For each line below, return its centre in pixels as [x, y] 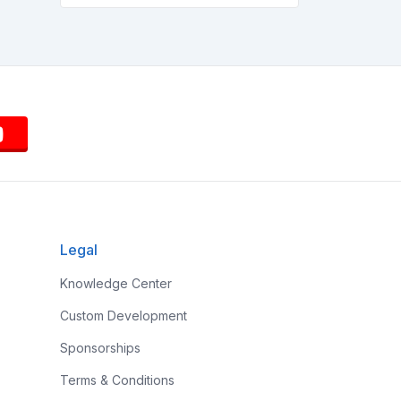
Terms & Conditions [117, 380]
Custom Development [123, 316]
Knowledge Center [115, 283]
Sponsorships [100, 348]
